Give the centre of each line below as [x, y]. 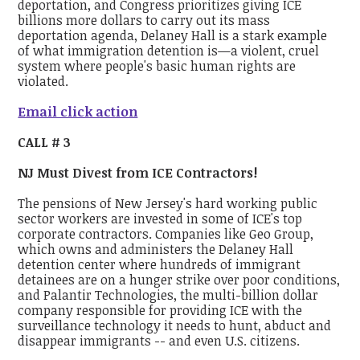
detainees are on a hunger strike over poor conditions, [179, 280]
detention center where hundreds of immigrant [160, 265]
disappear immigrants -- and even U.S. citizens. [159, 341]
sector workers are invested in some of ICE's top [160, 219]
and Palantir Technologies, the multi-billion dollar [168, 295]
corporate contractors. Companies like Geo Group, [166, 234]
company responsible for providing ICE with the [160, 311]
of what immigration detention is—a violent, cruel [169, 50]
